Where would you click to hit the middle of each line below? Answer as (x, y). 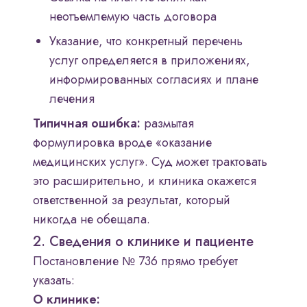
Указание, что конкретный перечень (146, 41)
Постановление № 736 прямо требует (135, 261)
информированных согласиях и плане (154, 80)
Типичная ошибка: (87, 124)
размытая (167, 124)
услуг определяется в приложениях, (150, 61)
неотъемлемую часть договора (133, 17)
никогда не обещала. (91, 220)
